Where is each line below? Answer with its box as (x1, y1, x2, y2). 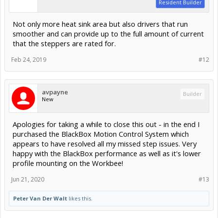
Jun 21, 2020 (11, 175, 44, 183)
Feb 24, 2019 (11, 55, 46, 64)
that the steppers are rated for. (13, 38, 116, 48)
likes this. (67, 194, 92, 202)
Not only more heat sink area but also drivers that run (13, 18, 188, 29)
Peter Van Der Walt (13, 194, 67, 202)
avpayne (42, 87, 68, 96)
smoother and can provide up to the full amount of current (13, 28, 204, 38)
